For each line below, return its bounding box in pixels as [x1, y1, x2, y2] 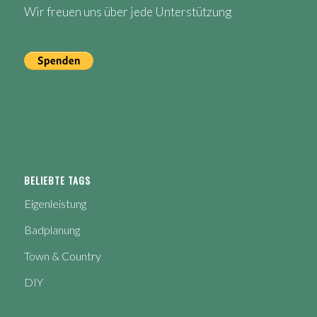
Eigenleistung [23, 197, 86, 211]
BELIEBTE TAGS [23, 173, 91, 188]
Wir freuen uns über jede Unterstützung [23, 4, 231, 20]
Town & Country [23, 249, 101, 263]
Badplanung [23, 223, 80, 237]
